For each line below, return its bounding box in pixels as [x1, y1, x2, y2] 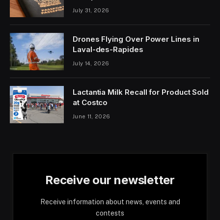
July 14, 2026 [73, 60, 110, 66]
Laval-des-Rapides [73, 44, 143, 54]
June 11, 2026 [73, 113, 110, 119]
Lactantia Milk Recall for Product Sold [73, 87, 209, 97]
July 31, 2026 [73, 7, 110, 13]
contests [96, 209, 124, 217]
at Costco [73, 97, 108, 107]
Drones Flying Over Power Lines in [73, 34, 199, 44]
